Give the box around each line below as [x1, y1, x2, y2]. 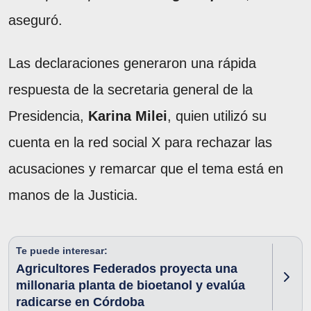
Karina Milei [88, 108, 167, 124]
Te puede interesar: [16, 244, 108, 256]
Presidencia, [8, 108, 88, 124]
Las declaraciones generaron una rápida [8, 55, 256, 71]
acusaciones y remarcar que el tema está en [8, 160, 283, 176]
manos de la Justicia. [8, 187, 138, 203]
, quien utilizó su [167, 108, 267, 124]
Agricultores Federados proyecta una [16, 261, 237, 276]
